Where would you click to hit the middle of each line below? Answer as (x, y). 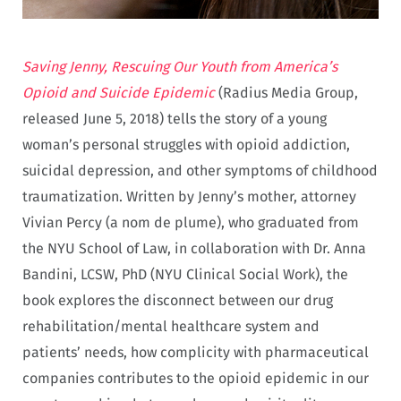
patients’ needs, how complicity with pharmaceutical (196, 352)
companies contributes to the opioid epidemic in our (196, 378)
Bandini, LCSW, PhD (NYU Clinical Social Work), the (185, 274)
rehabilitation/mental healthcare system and (171, 326)
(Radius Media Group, (286, 92)
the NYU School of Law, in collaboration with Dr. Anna (194, 248)
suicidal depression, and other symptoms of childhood (200, 170)
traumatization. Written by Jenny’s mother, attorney (189, 196)
